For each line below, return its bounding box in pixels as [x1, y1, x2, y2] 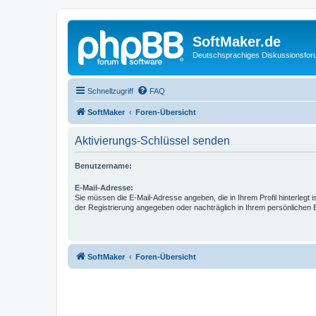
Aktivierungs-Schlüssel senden [75, 134, 230, 147]
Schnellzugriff [87, 86, 133, 95]
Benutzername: [75, 161, 132, 170]
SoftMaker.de [193, 34, 281, 49]
